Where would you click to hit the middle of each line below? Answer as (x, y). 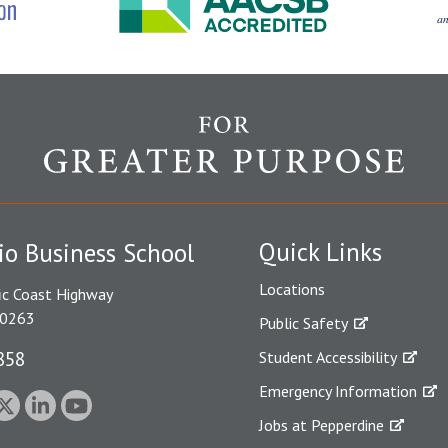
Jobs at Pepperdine (321, 425)
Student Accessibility (328, 357)
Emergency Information (338, 391)
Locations (292, 289)
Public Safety (303, 323)
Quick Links (320, 252)
